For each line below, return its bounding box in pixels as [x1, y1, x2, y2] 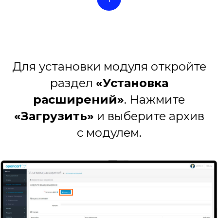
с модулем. [76, 126, 142, 140]
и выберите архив [93, 109, 204, 124]
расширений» [33, 92, 124, 107]
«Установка [95, 76, 168, 91]
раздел [50, 76, 96, 91]
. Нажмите [124, 92, 185, 107]
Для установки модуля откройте [12, 59, 206, 74]
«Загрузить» [14, 109, 94, 124]
